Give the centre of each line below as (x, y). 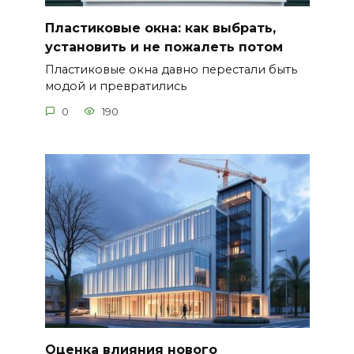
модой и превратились (115, 87)
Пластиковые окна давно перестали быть (171, 70)
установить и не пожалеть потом (164, 47)
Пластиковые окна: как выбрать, (160, 28)
